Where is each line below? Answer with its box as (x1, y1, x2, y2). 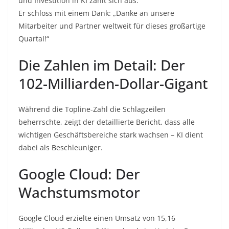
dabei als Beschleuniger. (18, 143, 103, 153)
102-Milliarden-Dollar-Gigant (18, 74, 208, 94)
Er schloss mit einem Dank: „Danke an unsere (18, 8, 174, 18)
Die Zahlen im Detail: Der (18, 55, 185, 75)
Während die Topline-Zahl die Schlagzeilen (18, 104, 166, 114)
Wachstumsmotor (18, 182, 140, 202)
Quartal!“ (18, 34, 49, 44)
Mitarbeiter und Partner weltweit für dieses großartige (18, 21, 205, 31)
